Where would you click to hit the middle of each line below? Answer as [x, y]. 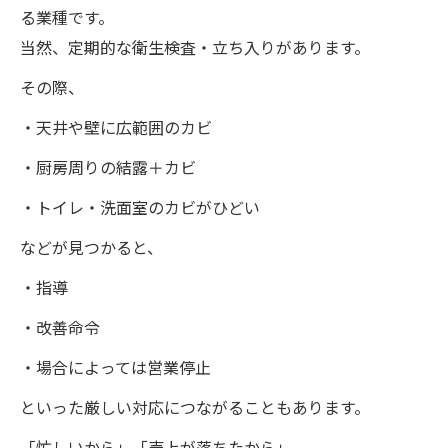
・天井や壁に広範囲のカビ [116, 126]
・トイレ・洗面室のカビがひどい [140, 206]
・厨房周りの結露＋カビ [108, 166]
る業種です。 [67, 16]
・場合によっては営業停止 [115, 366]
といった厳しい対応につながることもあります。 [195, 406]
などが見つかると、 [91, 246]
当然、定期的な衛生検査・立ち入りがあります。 [195, 46]
